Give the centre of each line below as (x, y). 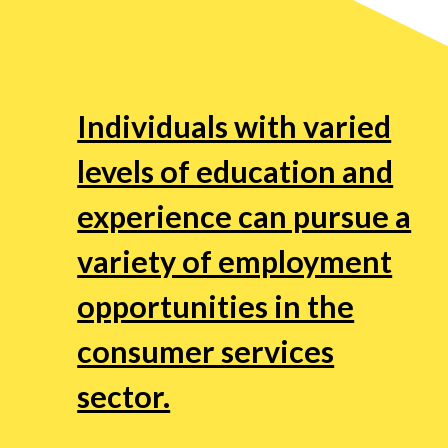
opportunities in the (216, 306)
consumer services (206, 351)
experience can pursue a (244, 216)
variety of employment (235, 261)
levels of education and (235, 171)
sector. (124, 396)
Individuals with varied (234, 126)
